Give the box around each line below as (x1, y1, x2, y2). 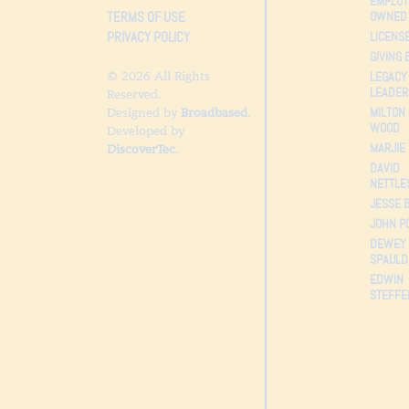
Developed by (107, 122, 184, 139)
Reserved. (107, 86, 162, 102)
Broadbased (181, 104, 247, 121)
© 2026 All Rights (107, 68, 210, 84)
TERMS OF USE (107, 7, 185, 26)
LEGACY (369, 68, 407, 85)
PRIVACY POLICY (107, 27, 190, 47)
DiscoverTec (107, 141, 175, 157)
